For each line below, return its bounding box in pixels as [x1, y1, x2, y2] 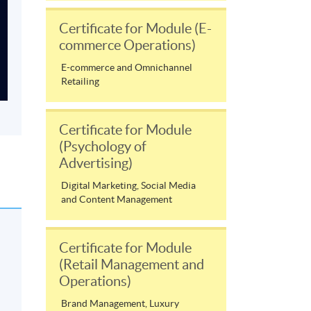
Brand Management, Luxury [61, 298, 179, 310]
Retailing [61, 76, 99, 87]
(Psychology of [59, 139, 146, 155]
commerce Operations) [59, 37, 196, 53]
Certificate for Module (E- [59, 21, 212, 37]
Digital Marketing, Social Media [61, 180, 196, 192]
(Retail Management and [59, 257, 204, 273]
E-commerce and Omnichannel [61, 62, 192, 74]
